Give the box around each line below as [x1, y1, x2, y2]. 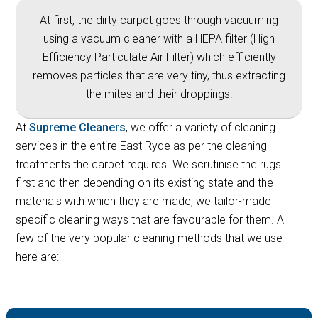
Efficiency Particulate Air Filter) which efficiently [42, 50, 276, 64]
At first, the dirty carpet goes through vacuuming [40, 13, 278, 27]
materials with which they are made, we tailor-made [16, 194, 272, 208]
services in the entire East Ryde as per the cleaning [16, 138, 268, 153]
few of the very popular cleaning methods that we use [16, 231, 283, 245]
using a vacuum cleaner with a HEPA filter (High [43, 31, 275, 45]
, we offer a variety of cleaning [126, 120, 276, 134]
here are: [16, 249, 60, 263]
